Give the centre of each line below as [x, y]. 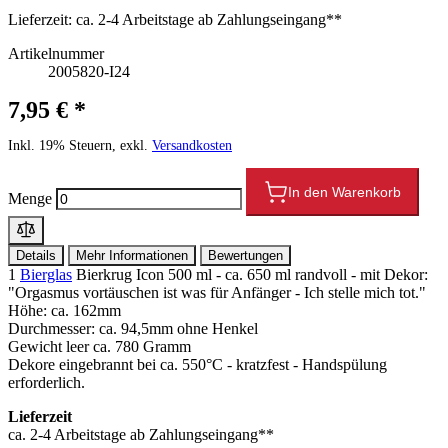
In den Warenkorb [344, 191]
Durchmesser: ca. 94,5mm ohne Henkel [133, 328]
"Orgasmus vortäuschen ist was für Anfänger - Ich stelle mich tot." [217, 292]
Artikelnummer [56, 53]
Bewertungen [245, 255]
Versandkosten [192, 145]
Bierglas [46, 274]
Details [36, 255]
